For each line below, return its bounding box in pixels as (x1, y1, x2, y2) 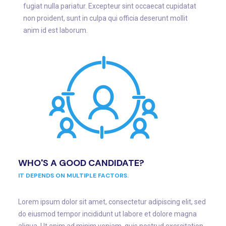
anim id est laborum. (23, 26, 88, 35)
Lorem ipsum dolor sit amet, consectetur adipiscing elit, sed (18, 198, 206, 206)
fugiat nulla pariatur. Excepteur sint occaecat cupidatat (23, 2, 196, 11)
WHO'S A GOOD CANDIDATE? (18, 157, 144, 169)
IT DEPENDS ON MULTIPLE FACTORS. (18, 172, 129, 180)
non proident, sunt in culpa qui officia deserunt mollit (23, 14, 188, 23)
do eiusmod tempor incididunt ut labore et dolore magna (18, 210, 197, 218)
